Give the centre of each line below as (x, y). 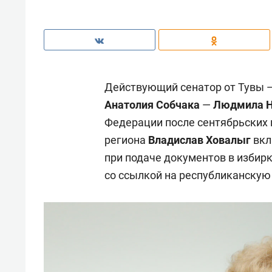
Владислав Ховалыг (199, 140)
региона (126, 140)
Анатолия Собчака (153, 105)
